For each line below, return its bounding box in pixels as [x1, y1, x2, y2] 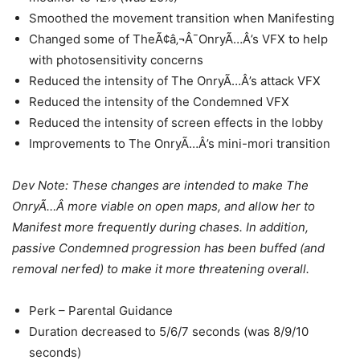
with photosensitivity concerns [29, 52, 203, 67]
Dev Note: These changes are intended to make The [12, 178, 309, 193]
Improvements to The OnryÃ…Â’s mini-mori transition [29, 136, 330, 151]
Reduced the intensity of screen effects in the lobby [29, 115, 323, 130]
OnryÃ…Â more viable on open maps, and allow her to [12, 198, 315, 214]
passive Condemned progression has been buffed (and [12, 240, 325, 256]
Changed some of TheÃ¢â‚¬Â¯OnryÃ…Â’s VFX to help [29, 31, 328, 47]
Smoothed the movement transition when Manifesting [29, 10, 334, 26]
